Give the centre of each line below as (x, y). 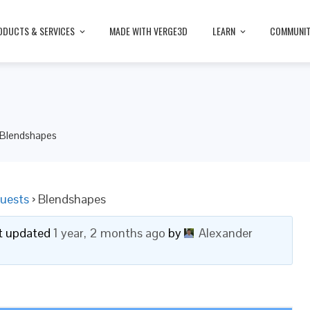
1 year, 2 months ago (109, 233)
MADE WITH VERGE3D (148, 30)
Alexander (225, 233)
